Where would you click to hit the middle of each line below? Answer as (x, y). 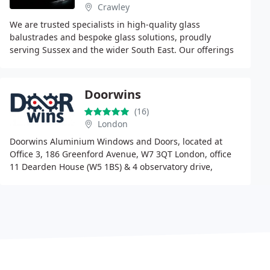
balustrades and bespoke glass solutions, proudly (110, 37)
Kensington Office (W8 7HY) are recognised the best (114, 179)
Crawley (114, 7)
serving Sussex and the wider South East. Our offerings (122, 50)
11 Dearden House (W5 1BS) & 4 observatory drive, (111, 167)
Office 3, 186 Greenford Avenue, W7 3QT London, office (121, 154)
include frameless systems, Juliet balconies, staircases (119, 62)
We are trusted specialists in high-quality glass (105, 24)
